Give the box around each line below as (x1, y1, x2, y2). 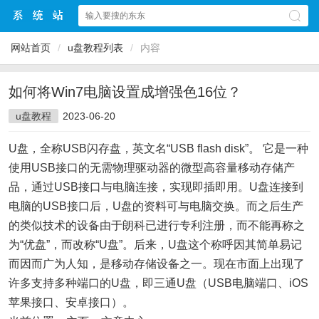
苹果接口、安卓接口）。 (9, 296, 134, 308)
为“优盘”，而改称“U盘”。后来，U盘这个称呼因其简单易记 (9, 239, 302, 251)
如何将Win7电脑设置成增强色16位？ (9, 84, 241, 100)
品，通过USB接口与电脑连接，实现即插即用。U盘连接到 (9, 181, 303, 193)
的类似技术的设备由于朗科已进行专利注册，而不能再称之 (9, 219, 305, 231)
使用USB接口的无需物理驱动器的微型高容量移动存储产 (9, 162, 295, 174)
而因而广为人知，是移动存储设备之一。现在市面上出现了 (9, 258, 305, 270)
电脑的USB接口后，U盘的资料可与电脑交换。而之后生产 (9, 200, 303, 212)
